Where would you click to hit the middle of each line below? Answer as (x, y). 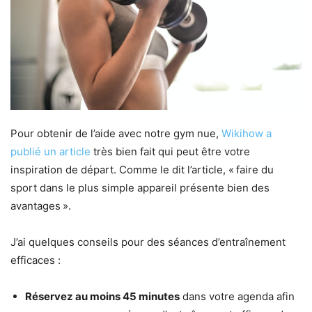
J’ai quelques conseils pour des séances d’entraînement (148, 242)
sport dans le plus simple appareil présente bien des (140, 187)
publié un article (50, 151)
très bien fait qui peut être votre (170, 151)
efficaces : (36, 260)
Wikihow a (247, 133)
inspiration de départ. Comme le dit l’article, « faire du (142, 169)
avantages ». (41, 205)
